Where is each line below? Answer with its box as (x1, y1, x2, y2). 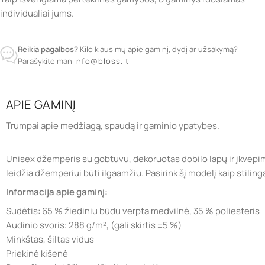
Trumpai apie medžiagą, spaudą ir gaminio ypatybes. (6, 119, 219, 132)
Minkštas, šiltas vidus (6, 232, 94, 245)
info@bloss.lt (74, 55, 129, 66)
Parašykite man (18, 55, 74, 66)
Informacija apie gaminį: (6, 185, 108, 198)
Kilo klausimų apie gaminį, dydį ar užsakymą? (78, 43, 238, 54)
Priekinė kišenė (6, 247, 68, 260)
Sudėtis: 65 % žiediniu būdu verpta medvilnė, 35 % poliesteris (6, 204, 260, 217)
